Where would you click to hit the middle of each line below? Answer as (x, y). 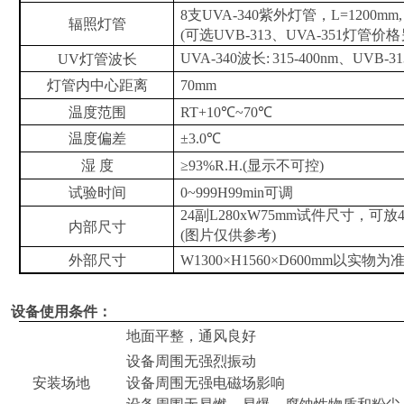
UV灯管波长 (97, 59)
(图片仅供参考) (229, 235)
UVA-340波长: (225, 58)
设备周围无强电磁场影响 (206, 383)
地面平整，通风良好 (195, 336)
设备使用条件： (61, 312)
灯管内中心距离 (97, 85)
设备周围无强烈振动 (191, 362)
